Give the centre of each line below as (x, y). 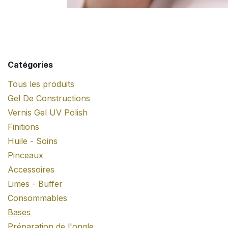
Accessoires (31, 169)
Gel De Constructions (49, 98)
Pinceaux (25, 155)
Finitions (23, 127)
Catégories (30, 65)
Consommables (37, 198)
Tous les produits (41, 84)
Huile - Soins (33, 141)
